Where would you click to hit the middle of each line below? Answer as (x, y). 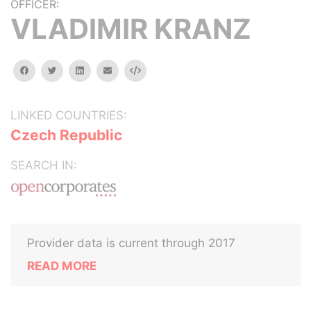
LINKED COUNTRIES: (69, 115)
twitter (70, 70)
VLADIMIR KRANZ (131, 29)
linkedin (99, 70)
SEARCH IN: (44, 165)
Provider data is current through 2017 (131, 243)
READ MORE (62, 266)
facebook (48, 70)
